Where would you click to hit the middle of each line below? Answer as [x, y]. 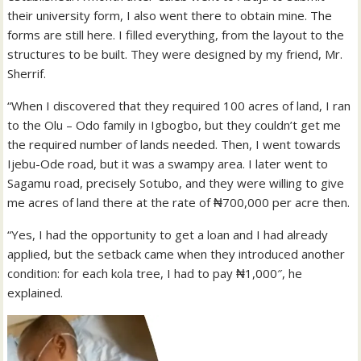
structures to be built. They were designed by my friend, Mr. [175, 54]
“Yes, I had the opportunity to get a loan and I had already [168, 234]
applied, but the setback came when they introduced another [176, 253]
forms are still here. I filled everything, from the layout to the [176, 34]
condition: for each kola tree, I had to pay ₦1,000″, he [155, 273]
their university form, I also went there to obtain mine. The [170, 15]
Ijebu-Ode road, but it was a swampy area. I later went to [168, 163]
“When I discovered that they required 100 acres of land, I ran [179, 105]
